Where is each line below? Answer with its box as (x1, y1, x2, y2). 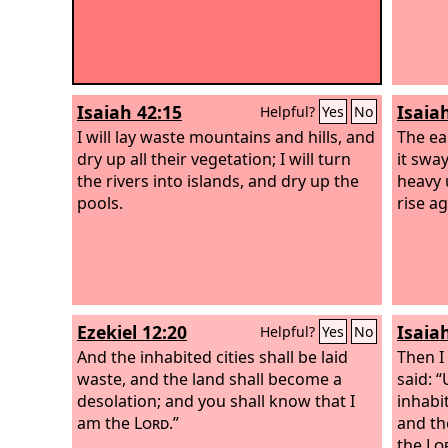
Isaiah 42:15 (77, 100, 182, 124)
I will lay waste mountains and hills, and (77, 125, 375, 148)
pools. (77, 191, 123, 214)
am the (77, 411, 134, 434)
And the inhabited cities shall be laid (77, 345, 348, 368)
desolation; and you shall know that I (77, 389, 355, 412)
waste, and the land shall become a (77, 367, 342, 390)
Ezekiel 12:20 (77, 320, 187, 344)
